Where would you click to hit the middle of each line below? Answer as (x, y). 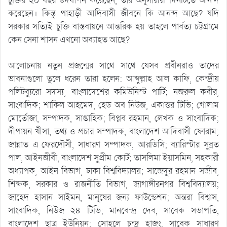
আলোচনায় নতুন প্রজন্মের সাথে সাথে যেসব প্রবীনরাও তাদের (113, 65)
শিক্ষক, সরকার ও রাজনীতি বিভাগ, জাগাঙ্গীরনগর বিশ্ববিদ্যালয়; (113, 184)
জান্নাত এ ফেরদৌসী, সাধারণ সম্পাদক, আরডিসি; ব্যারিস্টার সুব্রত (113, 144)
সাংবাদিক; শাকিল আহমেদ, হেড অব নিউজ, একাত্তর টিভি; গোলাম (113, 105)
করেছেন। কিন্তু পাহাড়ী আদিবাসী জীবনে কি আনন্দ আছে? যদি (113, 13)
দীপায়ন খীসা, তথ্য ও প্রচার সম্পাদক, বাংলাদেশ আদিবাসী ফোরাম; (113, 131)
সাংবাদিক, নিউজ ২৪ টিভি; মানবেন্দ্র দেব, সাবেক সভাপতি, (113, 210)
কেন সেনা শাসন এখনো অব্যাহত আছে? (69, 40)
